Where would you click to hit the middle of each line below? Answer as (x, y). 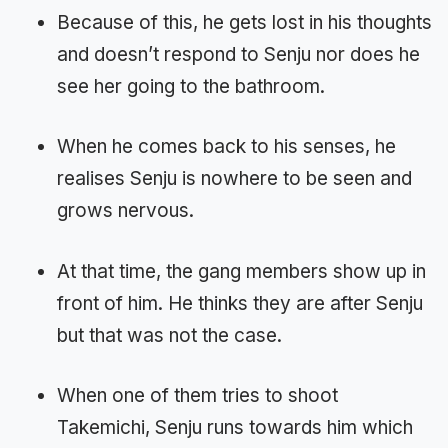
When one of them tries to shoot (197, 396)
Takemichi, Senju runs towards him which (235, 428)
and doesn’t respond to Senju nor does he (238, 54)
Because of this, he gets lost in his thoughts (244, 22)
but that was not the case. (169, 335)
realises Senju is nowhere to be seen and (234, 179)
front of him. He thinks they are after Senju (240, 303)
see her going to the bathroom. (191, 86)
